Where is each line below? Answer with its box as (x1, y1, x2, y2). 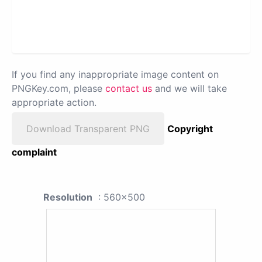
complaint (12, 146, 57, 158)
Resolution (43, 191, 92, 204)
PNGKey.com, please (12, 82, 105, 95)
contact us (105, 82, 152, 95)
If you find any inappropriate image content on (12, 68, 219, 81)
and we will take (152, 82, 227, 95)
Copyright (167, 123, 213, 135)
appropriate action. (12, 96, 96, 109)
